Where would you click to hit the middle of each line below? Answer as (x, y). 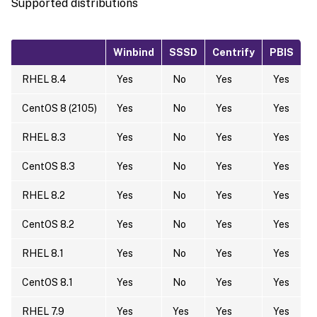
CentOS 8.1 (47, 282)
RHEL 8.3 (44, 137)
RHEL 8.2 (44, 195)
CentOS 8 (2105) (59, 108)
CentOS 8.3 (48, 166)
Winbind (134, 52)
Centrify (234, 52)
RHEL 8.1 (43, 253)
